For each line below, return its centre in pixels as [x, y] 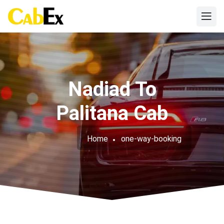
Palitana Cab [112, 113]
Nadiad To [112, 89]
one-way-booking [151, 139]
